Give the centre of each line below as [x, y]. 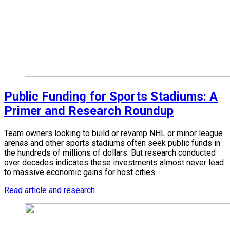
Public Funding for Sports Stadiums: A [111, 97]
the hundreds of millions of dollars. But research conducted [110, 153]
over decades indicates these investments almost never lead [114, 163]
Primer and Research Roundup [89, 111]
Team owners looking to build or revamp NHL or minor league [113, 133]
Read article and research [50, 190]
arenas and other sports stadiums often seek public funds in [112, 143]
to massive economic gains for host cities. [80, 172]
